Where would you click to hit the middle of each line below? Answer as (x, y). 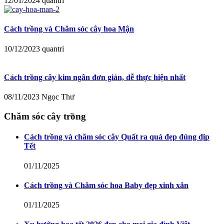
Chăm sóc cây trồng (45, 116)
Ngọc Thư (58, 97)
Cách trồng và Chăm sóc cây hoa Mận (69, 29)
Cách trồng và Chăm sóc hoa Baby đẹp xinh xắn (106, 185)
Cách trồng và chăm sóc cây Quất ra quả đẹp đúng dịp (117, 137)
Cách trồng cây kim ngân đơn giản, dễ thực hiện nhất (95, 77)
